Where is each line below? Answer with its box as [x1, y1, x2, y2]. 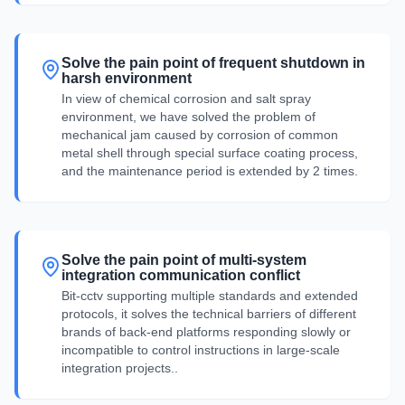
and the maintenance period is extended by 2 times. [61, 164, 358, 179]
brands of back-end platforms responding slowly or [61, 325, 351, 340]
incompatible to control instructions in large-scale [61, 343, 340, 358]
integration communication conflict [61, 268, 300, 284]
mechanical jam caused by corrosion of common [61, 127, 338, 143]
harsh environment [61, 71, 192, 87]
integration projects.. [61, 361, 178, 376]
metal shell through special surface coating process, [61, 146, 358, 161]
